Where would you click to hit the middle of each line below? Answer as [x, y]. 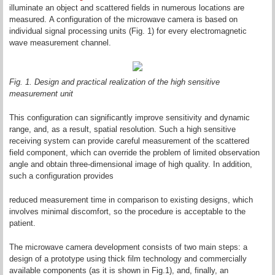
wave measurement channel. [60, 43]
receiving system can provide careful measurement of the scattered [129, 141]
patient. [22, 223]
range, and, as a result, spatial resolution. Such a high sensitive [122, 130]
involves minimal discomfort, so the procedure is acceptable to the [127, 212]
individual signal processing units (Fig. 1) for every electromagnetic [128, 31]
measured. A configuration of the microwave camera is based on [123, 19]
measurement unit [41, 94]
